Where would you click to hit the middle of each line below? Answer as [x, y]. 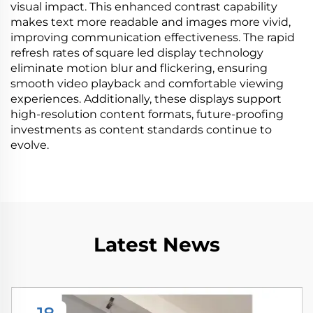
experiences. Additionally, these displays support [146, 99]
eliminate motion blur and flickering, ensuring [139, 68]
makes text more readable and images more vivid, [151, 22]
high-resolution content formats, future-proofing [147, 114]
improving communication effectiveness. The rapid [153, 37]
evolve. [30, 145]
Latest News [156, 245]
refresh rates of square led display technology [137, 53]
